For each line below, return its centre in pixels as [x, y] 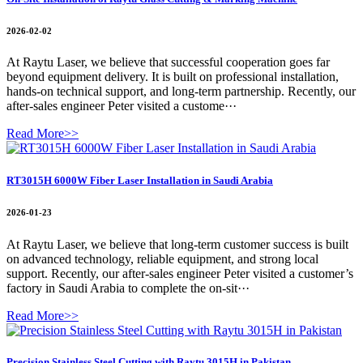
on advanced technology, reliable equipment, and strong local [162, 258]
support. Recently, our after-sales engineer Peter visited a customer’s [180, 273]
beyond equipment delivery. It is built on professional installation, [173, 77]
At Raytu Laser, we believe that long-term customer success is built [177, 244]
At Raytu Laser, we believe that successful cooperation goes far [168, 62]
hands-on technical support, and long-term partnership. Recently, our [181, 92]
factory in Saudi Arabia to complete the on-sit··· [128, 288]
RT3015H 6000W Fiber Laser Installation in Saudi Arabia [140, 180]
